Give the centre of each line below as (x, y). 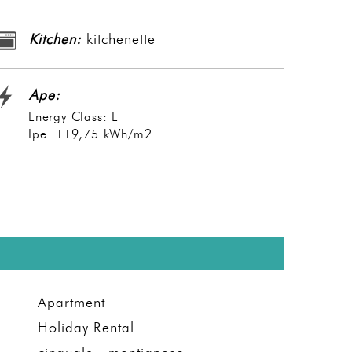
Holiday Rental (86, 327)
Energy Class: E (73, 117)
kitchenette (119, 40)
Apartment (71, 302)
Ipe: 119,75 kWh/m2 (90, 134)
